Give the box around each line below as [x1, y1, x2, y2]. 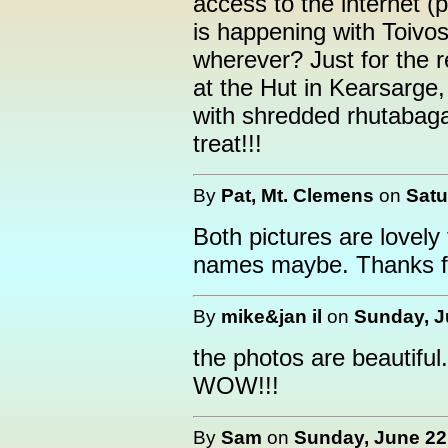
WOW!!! [193, 372, 279, 399]
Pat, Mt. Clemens [221, 184, 374, 206]
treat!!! [193, 130, 262, 157]
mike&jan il [221, 305, 322, 327]
